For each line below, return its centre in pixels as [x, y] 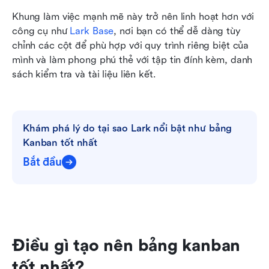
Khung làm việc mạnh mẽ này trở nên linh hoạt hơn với [133, 16]
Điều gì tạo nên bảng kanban [126, 245]
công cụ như [41, 31]
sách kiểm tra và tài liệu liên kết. [84, 74]
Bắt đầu [42, 162]
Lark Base [92, 31]
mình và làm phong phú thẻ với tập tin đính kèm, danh [132, 59]
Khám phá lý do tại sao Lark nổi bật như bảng [128, 128]
